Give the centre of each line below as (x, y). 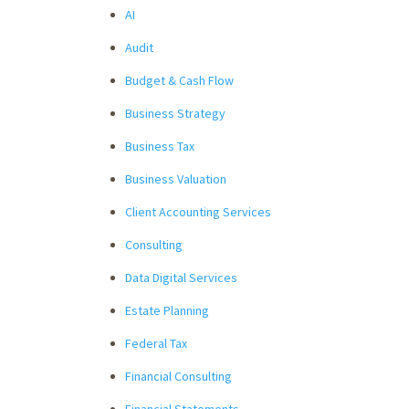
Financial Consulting (178, 376)
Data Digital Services (181, 277)
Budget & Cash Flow (179, 80)
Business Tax (160, 146)
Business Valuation (176, 178)
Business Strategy (175, 113)
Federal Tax (156, 343)
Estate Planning (167, 310)
